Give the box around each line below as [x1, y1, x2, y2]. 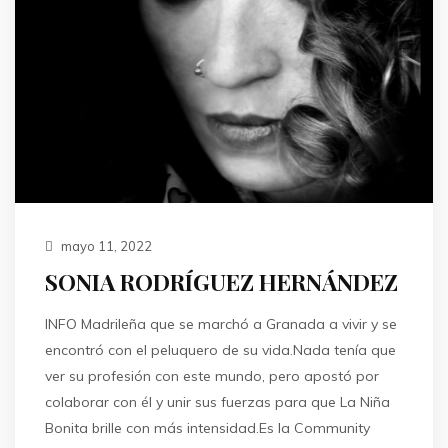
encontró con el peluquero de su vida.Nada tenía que [45, 340, 396, 359]
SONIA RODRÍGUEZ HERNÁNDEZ [45, 265, 398, 297]
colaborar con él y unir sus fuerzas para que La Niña [45, 392, 390, 411]
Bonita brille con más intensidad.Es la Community [45, 418, 370, 437]
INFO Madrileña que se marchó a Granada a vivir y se [45, 314, 397, 333]
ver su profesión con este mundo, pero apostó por [45, 366, 379, 385]
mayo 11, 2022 [58, 237, 152, 254]
